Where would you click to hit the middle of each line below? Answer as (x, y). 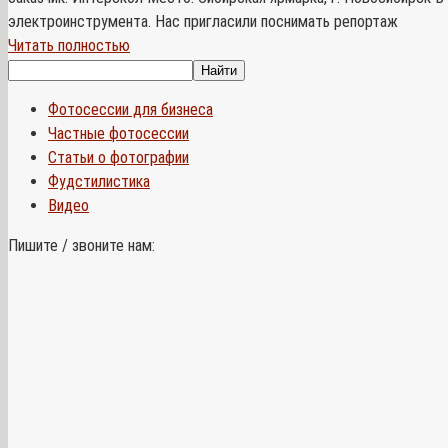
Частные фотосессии (118, 133)
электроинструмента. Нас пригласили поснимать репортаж (203, 21)
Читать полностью (69, 45)
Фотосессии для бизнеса (130, 109)
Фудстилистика (99, 181)
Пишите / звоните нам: (81, 245)
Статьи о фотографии (118, 157)
